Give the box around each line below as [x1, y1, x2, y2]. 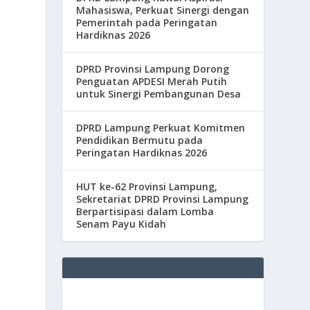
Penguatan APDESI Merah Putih [76, 74, 228, 88]
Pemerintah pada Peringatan [76, 15, 218, 29]
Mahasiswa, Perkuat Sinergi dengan [76, 3, 250, 17]
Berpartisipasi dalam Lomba [76, 204, 215, 218]
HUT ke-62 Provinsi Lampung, [76, 179, 218, 193]
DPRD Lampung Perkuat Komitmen [76, 120, 246, 134]
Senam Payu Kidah [76, 217, 167, 230]
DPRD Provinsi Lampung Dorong [76, 62, 230, 75]
